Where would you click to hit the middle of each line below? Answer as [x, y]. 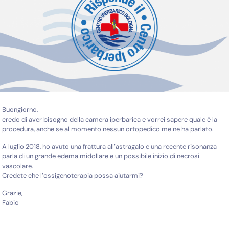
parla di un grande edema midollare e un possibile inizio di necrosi [101, 156]
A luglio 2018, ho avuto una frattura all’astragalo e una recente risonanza [110, 147]
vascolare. [18, 166]
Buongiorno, [20, 110]
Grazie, [13, 193]
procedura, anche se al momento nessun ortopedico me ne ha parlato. [108, 129]
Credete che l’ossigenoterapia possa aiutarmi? [73, 176]
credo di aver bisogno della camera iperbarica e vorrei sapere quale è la [110, 120]
